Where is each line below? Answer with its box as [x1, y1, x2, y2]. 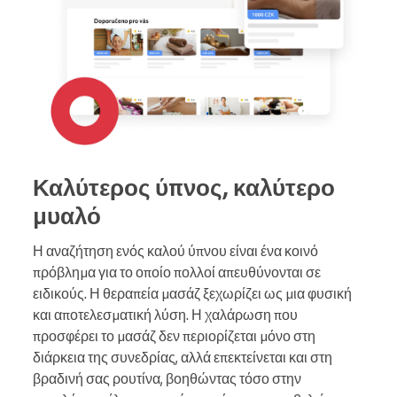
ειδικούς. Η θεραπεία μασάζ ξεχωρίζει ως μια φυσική [33, 284, 352, 302]
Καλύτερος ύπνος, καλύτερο [33, 171, 335, 202]
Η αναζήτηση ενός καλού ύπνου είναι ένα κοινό [33, 241, 318, 260]
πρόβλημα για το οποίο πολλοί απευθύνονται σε [33, 262, 321, 281]
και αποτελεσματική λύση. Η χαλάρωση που [33, 305, 298, 323]
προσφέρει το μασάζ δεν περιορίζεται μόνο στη [33, 326, 315, 345]
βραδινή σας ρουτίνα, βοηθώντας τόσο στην [33, 369, 301, 387]
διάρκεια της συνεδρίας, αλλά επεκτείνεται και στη [33, 347, 332, 366]
